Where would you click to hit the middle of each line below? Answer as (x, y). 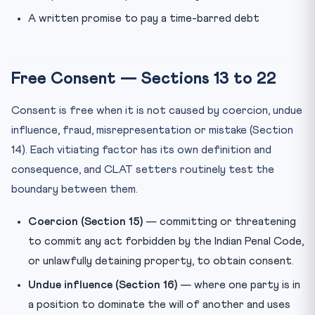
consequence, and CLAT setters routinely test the (143, 169)
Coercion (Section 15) (85, 221)
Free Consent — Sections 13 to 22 (144, 78)
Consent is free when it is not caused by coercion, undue (157, 110)
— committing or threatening (219, 221)
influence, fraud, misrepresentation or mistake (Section (152, 130)
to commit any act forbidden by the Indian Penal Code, (166, 241)
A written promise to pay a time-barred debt (144, 18)
